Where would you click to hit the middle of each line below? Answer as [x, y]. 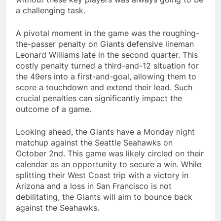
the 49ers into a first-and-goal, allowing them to [106, 76]
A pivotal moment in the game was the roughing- [108, 33]
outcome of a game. [54, 109]
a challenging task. [51, 10]
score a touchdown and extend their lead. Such [104, 87]
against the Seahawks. [57, 207]
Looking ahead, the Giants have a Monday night [105, 131]
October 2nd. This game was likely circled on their [110, 153]
